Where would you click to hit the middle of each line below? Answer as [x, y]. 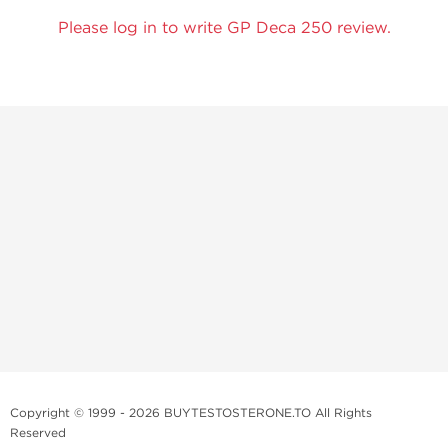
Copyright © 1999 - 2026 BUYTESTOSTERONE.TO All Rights [191, 413]
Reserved [38, 433]
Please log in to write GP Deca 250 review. [224, 27]
